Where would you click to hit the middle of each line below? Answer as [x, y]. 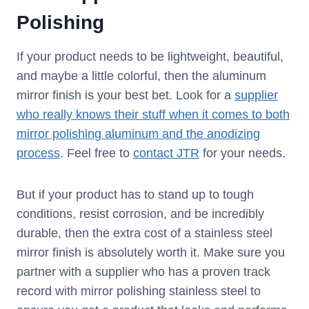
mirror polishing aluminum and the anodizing [138, 134]
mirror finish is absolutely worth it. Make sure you [151, 253]
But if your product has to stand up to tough [135, 195]
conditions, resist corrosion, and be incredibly [140, 214]
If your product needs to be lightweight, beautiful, [150, 57]
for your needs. [242, 153]
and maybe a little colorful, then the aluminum [141, 76]
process [38, 153]
